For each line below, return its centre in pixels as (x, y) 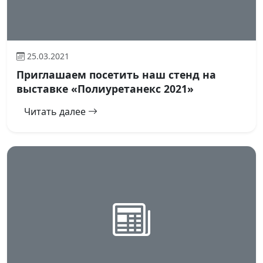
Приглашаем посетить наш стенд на (116, 75)
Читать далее (56, 112)
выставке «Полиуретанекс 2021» (105, 89)
